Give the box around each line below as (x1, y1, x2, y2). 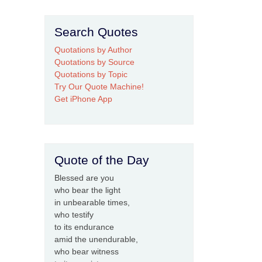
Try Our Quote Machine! (54, 82, 144, 92)
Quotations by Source (54, 57, 135, 67)
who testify (54, 210, 94, 220)
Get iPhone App (54, 94, 112, 104)
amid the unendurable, (54, 235, 138, 244)
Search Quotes (54, 25, 138, 39)
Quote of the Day (54, 153, 149, 167)
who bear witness (54, 247, 119, 257)
